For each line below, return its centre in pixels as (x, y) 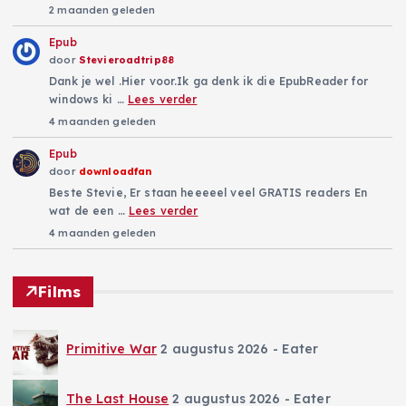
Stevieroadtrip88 (126, 59)
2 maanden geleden (102, 10)
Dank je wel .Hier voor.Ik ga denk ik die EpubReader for (208, 81)
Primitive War (112, 349)
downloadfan (115, 171)
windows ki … (88, 99)
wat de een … (89, 210)
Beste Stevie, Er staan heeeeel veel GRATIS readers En (208, 192)
